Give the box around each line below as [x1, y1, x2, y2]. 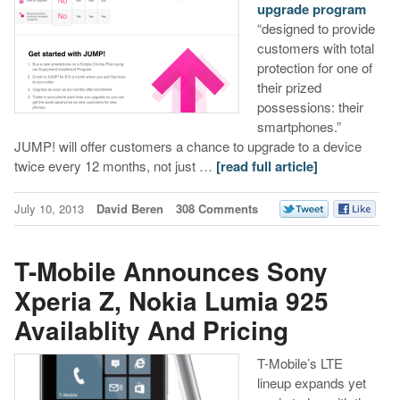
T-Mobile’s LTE [256, 354, 343, 373]
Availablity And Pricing [13, 311, 288, 348]
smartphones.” [256, 117, 341, 137]
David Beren [96, 200, 163, 218]
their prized [256, 78, 321, 97]
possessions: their [256, 97, 363, 117]
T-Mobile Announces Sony [13, 252, 328, 289]
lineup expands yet [256, 373, 366, 393]
